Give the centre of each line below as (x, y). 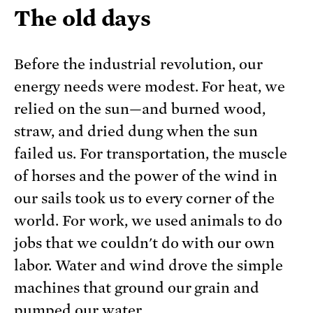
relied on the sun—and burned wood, (140, 109)
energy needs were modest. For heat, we (150, 87)
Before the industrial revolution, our (139, 65)
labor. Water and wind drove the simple (149, 266)
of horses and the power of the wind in (146, 176)
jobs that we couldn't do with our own (145, 243)
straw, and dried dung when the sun (136, 132)
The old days (83, 19)
